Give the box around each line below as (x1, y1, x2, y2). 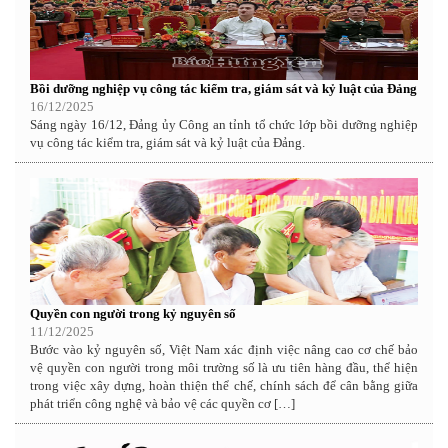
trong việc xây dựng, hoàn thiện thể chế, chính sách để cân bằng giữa (30, 377, 418, 393)
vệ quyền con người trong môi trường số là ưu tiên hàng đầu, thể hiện (30, 359, 418, 375)
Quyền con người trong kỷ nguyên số (30, 305, 236, 321)
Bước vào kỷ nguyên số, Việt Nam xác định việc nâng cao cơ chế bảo (30, 341, 418, 357)
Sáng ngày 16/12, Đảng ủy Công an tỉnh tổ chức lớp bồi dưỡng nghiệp (30, 116, 418, 132)
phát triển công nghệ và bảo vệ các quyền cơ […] (30, 395, 295, 411)
